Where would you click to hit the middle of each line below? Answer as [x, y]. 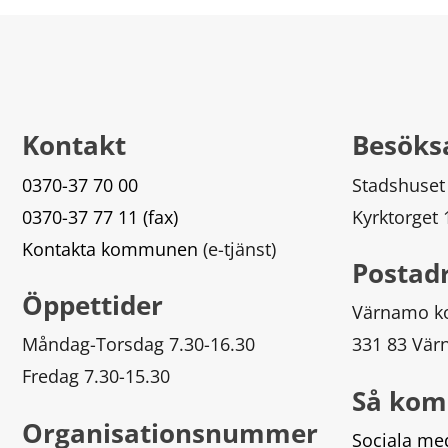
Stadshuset [398, 184]
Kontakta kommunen [110, 248]
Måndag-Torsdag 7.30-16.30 [138, 344]
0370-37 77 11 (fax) [100, 216]
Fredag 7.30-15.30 [96, 376]
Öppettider [92, 304]
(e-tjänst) [237, 248]
